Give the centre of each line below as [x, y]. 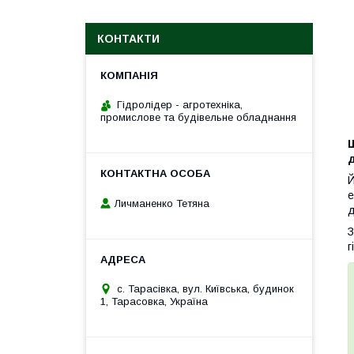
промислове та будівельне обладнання [198, 117]
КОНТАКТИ [128, 39]
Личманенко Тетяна [162, 203]
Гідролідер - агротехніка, [180, 105]
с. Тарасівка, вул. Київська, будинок [205, 288]
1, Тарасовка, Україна [154, 301]
